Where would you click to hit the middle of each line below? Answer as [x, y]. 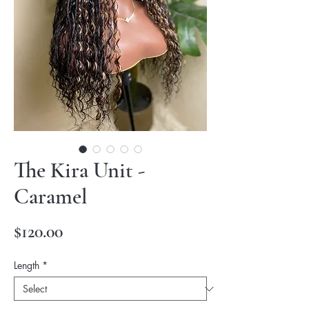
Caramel [50, 196]
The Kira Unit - [79, 170]
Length [27, 265]
